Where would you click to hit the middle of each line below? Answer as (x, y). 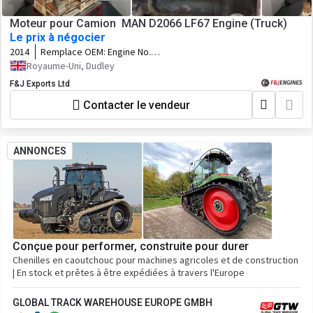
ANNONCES (40, 151)
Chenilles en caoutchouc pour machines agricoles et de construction (155, 260)
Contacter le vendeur (137, 105)
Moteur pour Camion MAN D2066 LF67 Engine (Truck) (148, 23)
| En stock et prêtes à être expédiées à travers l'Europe (129, 272)
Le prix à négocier (58, 37)
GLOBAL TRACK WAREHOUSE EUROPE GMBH (112, 303)
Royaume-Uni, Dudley (71, 66)
